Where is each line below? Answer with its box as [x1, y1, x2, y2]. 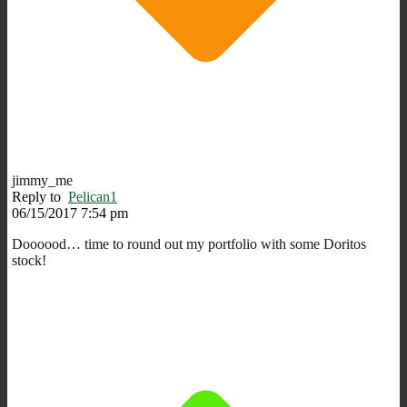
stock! [12, 252, 46, 268]
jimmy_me [12, 172, 73, 188]
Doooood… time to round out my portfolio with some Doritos [12, 235, 366, 252]
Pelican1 [68, 188, 117, 204]
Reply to [12, 188, 68, 204]
